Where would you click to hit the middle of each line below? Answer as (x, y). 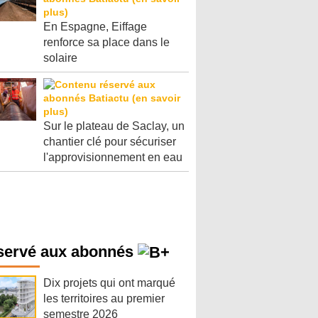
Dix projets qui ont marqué (109, 283)
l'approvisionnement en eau (113, 157)
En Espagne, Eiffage (95, 27)
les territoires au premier (104, 299)
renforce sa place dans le (106, 42)
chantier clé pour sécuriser (110, 142)
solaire (60, 58)
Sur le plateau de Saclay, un (114, 126)
